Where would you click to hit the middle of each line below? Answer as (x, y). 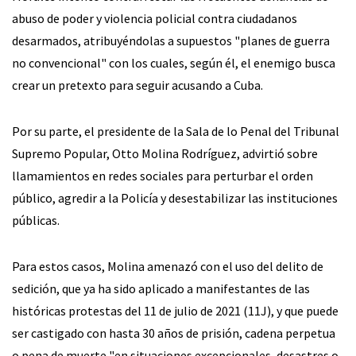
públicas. (36, 220)
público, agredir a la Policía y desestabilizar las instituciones (175, 197)
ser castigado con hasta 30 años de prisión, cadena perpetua (174, 333)
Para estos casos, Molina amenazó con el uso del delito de (168, 266)
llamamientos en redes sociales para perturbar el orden (163, 175)
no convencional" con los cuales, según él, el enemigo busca (174, 62)
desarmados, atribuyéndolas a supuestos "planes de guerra (171, 40)
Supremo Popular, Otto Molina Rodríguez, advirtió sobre (165, 153)
